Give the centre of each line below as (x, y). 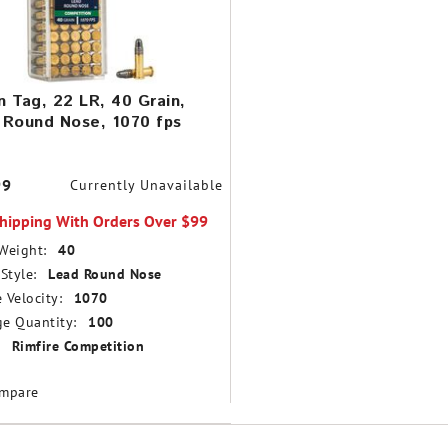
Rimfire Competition (77, 346)
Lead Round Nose (105, 274)
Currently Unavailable (146, 184)
